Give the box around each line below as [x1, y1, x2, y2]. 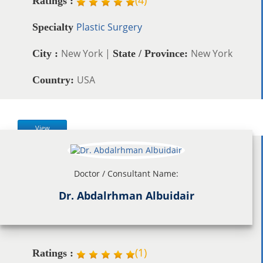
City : [32, 47, 61, 59]
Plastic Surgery [76, 20, 142, 33]
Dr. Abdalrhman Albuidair [58, 188, 194, 203]
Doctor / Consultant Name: [74, 167, 178, 179]
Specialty [32, 21, 76, 33]
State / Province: [113, 47, 191, 59]
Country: [32, 73, 77, 86]
